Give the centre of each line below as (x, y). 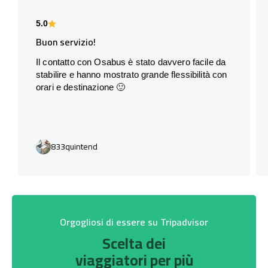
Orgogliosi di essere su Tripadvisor (134, 222)
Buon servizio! (66, 42)
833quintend (74, 146)
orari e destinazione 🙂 (81, 87)
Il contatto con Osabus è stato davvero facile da (131, 62)
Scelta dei (134, 243)
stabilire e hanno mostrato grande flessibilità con (132, 74)
